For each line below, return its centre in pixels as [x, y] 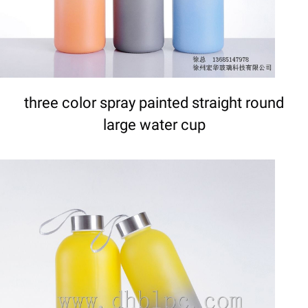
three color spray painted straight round [154, 102]
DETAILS [137, 299]
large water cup [154, 124]
